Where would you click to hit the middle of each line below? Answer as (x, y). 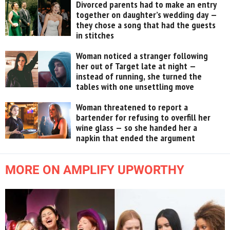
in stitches (95, 35)
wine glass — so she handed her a (137, 128)
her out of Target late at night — (136, 66)
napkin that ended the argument (136, 138)
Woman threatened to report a (132, 107)
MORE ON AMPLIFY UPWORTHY (95, 170)
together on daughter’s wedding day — (147, 15)
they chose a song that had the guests (146, 25)
